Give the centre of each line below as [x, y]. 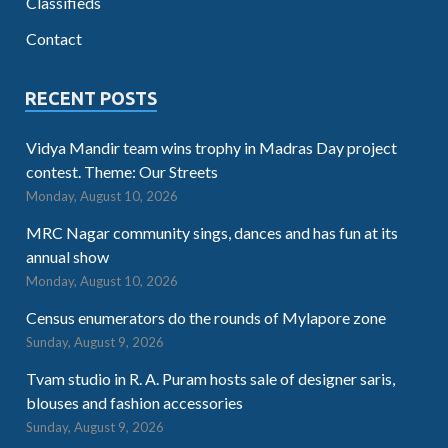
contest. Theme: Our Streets [122, 171]
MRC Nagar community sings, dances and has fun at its [212, 232]
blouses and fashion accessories [134, 402]
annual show [67, 256]
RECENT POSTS [91, 97]
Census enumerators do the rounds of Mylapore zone [206, 317]
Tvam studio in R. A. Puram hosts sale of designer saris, [210, 378]
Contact [54, 38]
